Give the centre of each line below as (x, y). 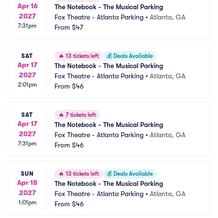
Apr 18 (27, 182)
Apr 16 (27, 6)
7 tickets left (80, 115)
